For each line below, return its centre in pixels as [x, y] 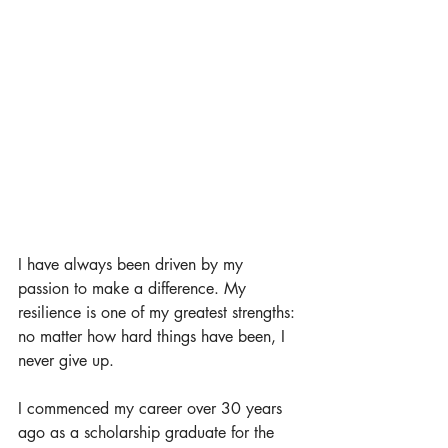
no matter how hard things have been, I [154, 336]
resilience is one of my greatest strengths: [159, 312]
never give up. [68, 360]
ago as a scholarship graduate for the [148, 432]
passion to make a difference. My [134, 288]
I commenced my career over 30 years [152, 408]
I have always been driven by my [133, 264]
